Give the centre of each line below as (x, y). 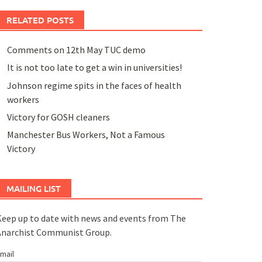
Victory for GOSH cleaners (58, 117)
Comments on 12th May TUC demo (76, 49)
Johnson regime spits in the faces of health (94, 85)
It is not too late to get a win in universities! (94, 68)
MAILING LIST (33, 189)
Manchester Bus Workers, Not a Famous (86, 135)
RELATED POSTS (40, 20)
